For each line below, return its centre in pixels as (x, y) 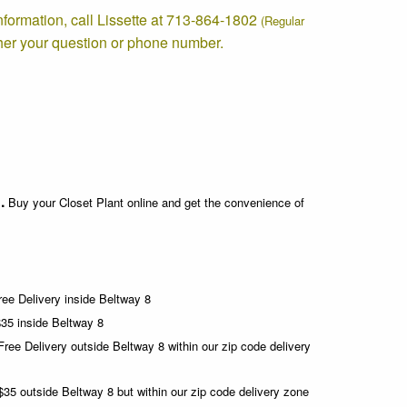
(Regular (283, 20)
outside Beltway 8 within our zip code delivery (191, 346)
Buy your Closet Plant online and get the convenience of (156, 202)
